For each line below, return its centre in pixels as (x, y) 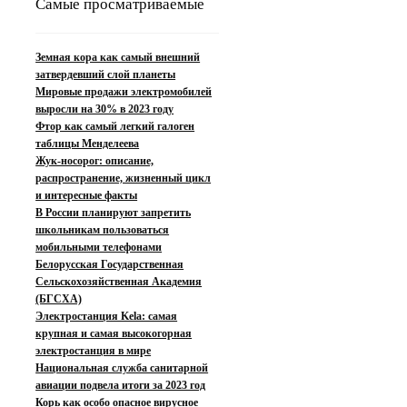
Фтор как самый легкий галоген (115, 127)
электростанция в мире (94, 351)
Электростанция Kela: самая (107, 317)
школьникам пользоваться (103, 230)
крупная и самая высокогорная (114, 334)
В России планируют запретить (114, 213)
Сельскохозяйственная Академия (119, 282)
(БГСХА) (59, 299)
